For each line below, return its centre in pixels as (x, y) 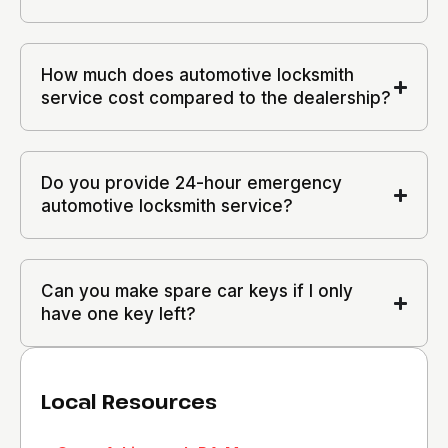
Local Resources (129, 401)
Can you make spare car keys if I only (197, 291)
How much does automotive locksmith (197, 75)
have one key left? (118, 314)
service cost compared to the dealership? (216, 98)
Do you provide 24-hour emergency (191, 183)
